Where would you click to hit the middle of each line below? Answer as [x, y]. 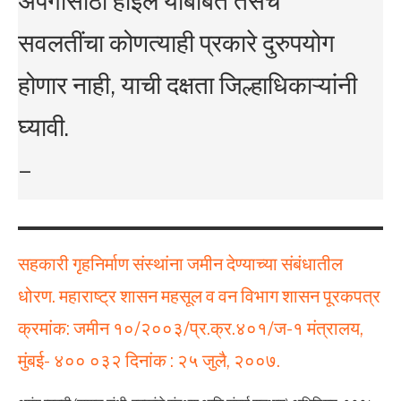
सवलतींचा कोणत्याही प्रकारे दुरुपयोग [176, 43]
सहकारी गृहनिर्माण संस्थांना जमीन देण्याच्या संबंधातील [180, 264]
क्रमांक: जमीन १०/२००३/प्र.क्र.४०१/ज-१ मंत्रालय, [191, 328]
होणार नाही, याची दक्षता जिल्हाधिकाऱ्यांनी [188, 85]
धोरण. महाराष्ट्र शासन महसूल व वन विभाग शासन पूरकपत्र [199, 296]
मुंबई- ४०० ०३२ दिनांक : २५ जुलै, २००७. [149, 360]
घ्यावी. [43, 127]
